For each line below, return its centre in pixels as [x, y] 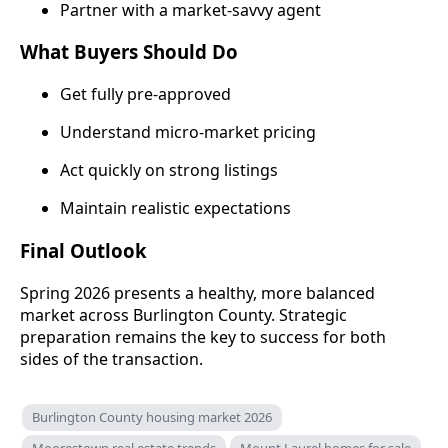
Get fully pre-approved [145, 94]
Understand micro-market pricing [188, 132]
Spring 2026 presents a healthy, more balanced [197, 292]
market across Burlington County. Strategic [183, 314]
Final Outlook [83, 250]
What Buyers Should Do [129, 52]
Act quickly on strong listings [169, 170]
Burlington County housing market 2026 [152, 416]
